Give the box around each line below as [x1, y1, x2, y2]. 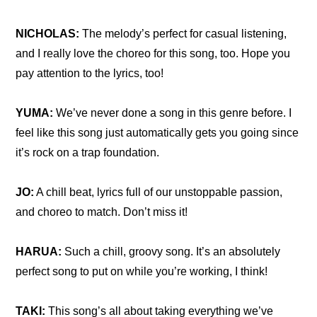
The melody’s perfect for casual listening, [82, 28, 287, 40]
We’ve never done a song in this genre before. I [53, 107, 292, 119]
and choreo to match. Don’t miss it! [16, 206, 188, 218]
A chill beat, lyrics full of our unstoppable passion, [34, 186, 283, 198]
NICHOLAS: [16, 28, 83, 40]
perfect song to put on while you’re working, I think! [16, 265, 268, 277]
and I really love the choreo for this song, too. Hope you [16, 47, 291, 59]
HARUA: [16, 246, 62, 258]
